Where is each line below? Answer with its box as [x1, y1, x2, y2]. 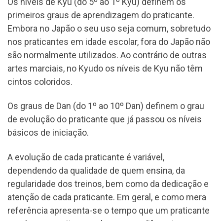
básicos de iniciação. [7, 127, 89, 138]
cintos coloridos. [7, 76, 73, 87]
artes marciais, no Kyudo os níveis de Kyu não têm [7, 63, 203, 74]
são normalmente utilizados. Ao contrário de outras [7, 49, 207, 60]
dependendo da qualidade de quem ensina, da [7, 165, 185, 176]
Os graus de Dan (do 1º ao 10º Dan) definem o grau [7, 101, 204, 111]
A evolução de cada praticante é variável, [7, 151, 164, 162]
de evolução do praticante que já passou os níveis [7, 114, 202, 125]
